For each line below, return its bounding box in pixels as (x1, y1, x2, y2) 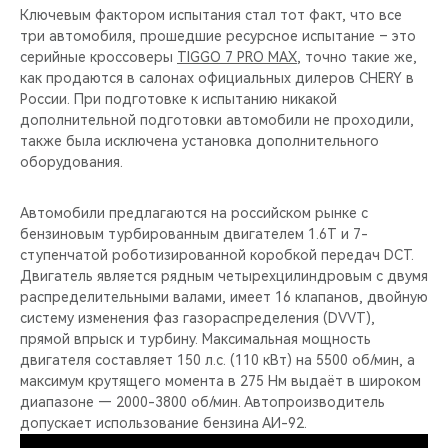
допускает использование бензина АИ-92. (20, 414, 307, 431)
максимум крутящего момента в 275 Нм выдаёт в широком (20, 372, 421, 389)
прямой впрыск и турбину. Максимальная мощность (20, 330, 371, 347)
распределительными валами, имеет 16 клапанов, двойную (20, 288, 428, 305)
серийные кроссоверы (20, 48, 177, 65)
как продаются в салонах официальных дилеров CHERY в (20, 69, 414, 86)
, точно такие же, (297, 48, 417, 65)
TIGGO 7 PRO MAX (177, 48, 297, 65)
